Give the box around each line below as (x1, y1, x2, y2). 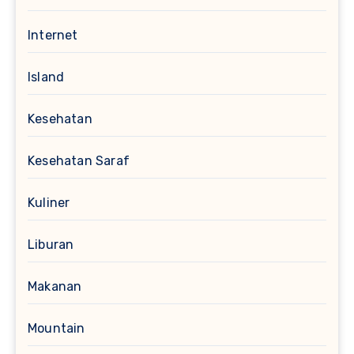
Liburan (28, 236, 74, 252)
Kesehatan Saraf (28, 153, 130, 168)
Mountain (28, 320, 85, 336)
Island (28, 69, 65, 85)
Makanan (28, 278, 82, 294)
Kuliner (28, 194, 70, 210)
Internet (28, 27, 78, 43)
